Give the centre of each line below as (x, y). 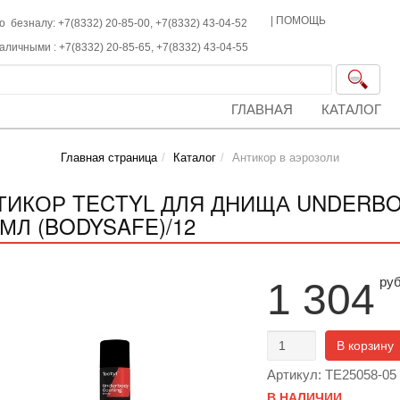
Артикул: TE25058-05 (331, 375)
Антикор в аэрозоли (286, 158)
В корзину (365, 346)
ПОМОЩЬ (301, 21)
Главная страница (109, 158)
